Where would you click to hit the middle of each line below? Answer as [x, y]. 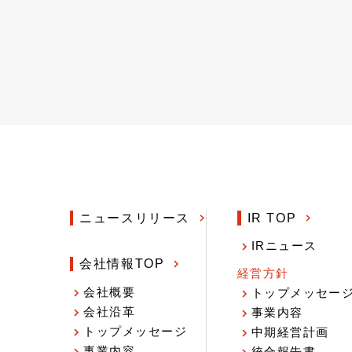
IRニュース [284, 246]
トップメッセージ [136, 331]
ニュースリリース [135, 218]
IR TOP [272, 218]
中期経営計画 [290, 333]
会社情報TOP [122, 263]
